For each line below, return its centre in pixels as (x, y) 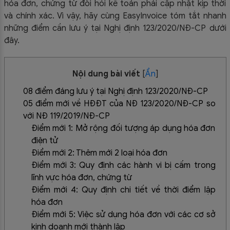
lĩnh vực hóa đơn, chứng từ (81, 177)
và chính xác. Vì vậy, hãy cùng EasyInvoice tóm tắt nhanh (115, 16)
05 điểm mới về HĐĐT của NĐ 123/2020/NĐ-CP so (119, 103)
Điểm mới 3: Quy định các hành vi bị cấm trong (123, 165)
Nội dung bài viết (106, 74)
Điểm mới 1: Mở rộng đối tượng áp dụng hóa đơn (123, 128)
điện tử (44, 140)
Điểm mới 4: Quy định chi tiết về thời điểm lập (123, 190)
